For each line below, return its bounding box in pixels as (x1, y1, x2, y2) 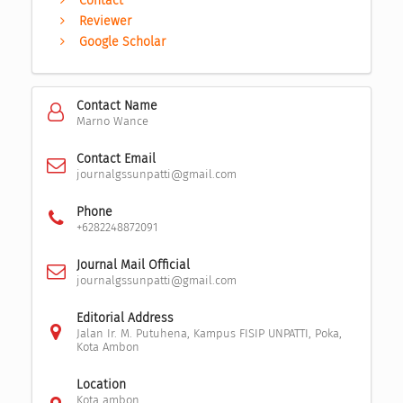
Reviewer (79, 13, 132, 30)
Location (76, 377, 126, 393)
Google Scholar (79, 34, 166, 50)
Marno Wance (76, 114, 148, 129)
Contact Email (76, 151, 156, 167)
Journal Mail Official (76, 257, 190, 273)
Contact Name (76, 98, 157, 114)
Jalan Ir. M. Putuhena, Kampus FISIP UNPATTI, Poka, (76, 327, 342, 341)
